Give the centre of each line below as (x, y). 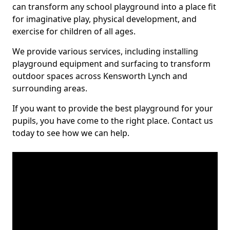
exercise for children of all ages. (74, 31)
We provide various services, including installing (105, 51)
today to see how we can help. (71, 133)
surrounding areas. (50, 88)
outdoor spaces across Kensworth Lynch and (100, 76)
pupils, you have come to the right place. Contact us (113, 121)
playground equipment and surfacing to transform (111, 64)
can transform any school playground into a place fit (114, 7)
